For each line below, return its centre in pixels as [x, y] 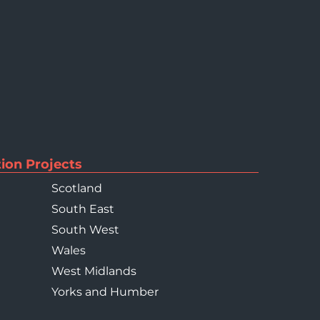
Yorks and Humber [105, 292]
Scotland [76, 189]
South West [85, 230]
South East [82, 209]
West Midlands [94, 271]
